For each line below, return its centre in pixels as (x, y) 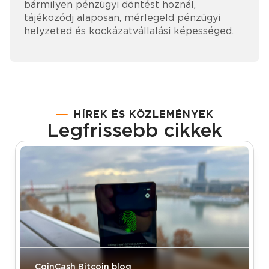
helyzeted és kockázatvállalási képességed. (129, 31)
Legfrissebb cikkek (134, 130)
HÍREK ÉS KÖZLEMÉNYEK (144, 115)
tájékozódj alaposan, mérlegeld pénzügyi (122, 18)
